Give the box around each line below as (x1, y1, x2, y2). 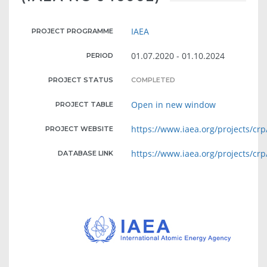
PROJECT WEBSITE (45, 124, 114, 133)
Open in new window (131, 98, 216, 110)
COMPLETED (131, 75, 176, 84)
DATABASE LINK (58, 148, 114, 157)
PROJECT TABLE (55, 100, 114, 108)
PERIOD (86, 51, 114, 60)
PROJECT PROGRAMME (32, 26, 114, 35)
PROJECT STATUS (48, 75, 114, 84)
